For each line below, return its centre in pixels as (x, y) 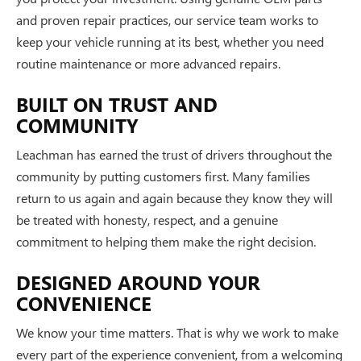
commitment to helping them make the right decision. (166, 241)
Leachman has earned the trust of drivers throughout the (174, 154)
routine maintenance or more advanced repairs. (148, 63)
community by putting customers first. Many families (163, 176)
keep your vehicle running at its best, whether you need (170, 41)
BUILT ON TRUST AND (117, 104)
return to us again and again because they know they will (174, 197)
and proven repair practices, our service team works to (167, 19)
